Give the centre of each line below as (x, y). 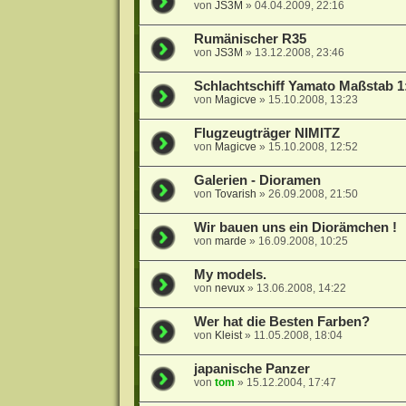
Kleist (228, 336)
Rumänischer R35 (250, 39)
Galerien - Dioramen (257, 181)
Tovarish (235, 194)
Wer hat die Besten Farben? (281, 322)
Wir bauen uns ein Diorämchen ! (295, 228)
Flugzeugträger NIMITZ (266, 134)
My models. (230, 275)
